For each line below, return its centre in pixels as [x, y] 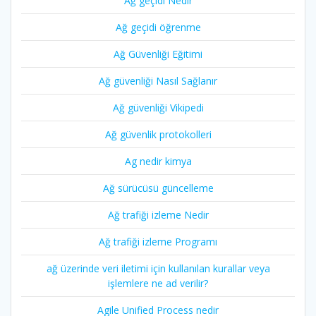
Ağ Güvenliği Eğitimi [158, 54]
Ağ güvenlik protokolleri [158, 134]
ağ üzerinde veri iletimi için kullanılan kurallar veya [158, 268]
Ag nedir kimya [158, 161]
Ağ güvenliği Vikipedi [158, 107]
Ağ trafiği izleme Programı [158, 241]
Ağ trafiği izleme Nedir [158, 214]
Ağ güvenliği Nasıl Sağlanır [158, 80]
